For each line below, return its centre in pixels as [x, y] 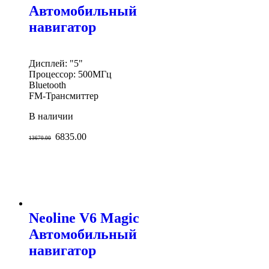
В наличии [51, 116]
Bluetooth [47, 85]
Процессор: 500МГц [70, 74]
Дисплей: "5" [56, 63]
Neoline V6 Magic [84, 218]
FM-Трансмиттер [64, 95]
